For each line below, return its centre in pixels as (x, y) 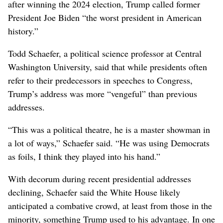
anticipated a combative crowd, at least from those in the (110, 205)
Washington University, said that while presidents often (108, 66)
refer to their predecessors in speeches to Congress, (100, 80)
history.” (23, 31)
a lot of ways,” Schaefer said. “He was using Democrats (109, 143)
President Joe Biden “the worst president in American (105, 17)
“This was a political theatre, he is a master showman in (109, 129)
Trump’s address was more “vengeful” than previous (103, 93)
